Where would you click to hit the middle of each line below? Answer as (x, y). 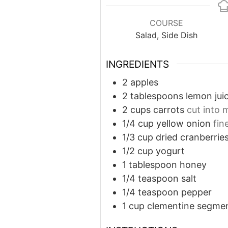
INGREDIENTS (137, 64)
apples (144, 82)
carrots (169, 109)
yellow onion (183, 123)
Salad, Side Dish (166, 35)
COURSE (166, 23)
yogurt (170, 151)
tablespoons (157, 96)
